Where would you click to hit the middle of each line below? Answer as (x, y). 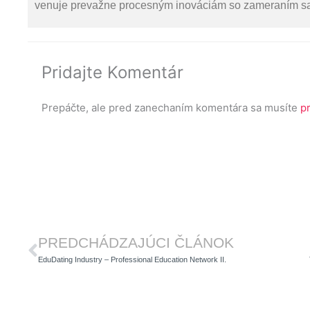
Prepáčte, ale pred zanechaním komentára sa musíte (171, 108)
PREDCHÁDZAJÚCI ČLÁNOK (136, 243)
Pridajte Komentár (112, 72)
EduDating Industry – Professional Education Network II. (132, 260)
